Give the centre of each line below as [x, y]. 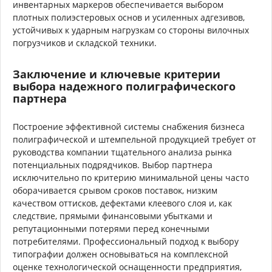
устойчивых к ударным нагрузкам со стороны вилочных [131, 30]
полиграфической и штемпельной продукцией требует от [134, 139]
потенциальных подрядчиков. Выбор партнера [113, 165]
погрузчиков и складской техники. [85, 42]
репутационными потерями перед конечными [111, 228]
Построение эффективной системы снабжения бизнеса [129, 126]
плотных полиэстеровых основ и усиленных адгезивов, [129, 17]
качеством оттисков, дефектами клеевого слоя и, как [122, 203]
